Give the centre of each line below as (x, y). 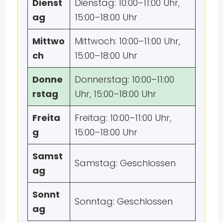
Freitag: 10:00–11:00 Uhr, (123, 117)
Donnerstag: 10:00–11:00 (124, 79)
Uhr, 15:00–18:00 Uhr (115, 94)
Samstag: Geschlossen (125, 163)
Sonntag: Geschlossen (123, 201)
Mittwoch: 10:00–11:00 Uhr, (127, 41)
